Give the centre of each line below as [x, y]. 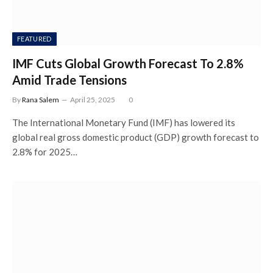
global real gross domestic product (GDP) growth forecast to [136, 137]
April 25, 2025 [93, 99]
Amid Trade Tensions [69, 80]
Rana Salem [41, 99]
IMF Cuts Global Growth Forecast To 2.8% [128, 63]
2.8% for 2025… [45, 151]
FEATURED [34, 38]
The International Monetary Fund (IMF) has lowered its [124, 122]
